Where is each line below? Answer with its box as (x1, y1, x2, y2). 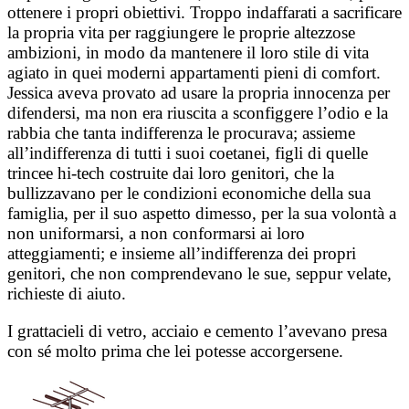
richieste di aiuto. (7, 284, 126, 304)
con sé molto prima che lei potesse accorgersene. (7, 341, 343, 362)
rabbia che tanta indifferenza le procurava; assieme (7, 123, 355, 143)
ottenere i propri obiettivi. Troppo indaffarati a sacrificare (7, 3, 402, 23)
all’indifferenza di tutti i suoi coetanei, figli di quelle (7, 143, 368, 163)
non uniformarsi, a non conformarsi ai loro (7, 224, 305, 244)
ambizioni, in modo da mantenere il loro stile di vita (7, 43, 369, 63)
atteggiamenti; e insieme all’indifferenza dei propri (7, 244, 356, 264)
